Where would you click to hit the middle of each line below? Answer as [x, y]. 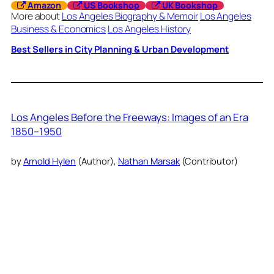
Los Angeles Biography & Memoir [130, 16]
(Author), [97, 161]
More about [36, 16]
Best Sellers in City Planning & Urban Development [120, 49]
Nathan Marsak [149, 161]
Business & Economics [58, 28]
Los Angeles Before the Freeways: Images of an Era [130, 117]
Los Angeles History [149, 28]
